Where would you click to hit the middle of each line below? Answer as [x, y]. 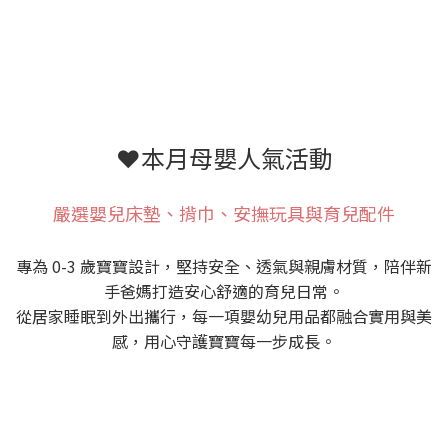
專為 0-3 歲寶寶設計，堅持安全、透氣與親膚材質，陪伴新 [224, 266]
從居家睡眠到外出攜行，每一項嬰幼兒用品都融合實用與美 [224, 316]
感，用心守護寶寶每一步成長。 [224, 341]
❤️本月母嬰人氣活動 [224, 158]
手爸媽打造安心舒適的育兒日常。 [224, 291]
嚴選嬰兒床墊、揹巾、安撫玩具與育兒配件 [224, 213]
